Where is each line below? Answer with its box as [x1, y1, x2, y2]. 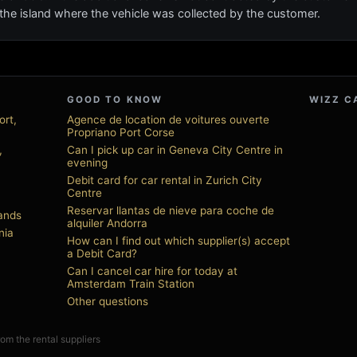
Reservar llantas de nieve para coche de [67, 204, 274, 217]
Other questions [67, 295, 148, 308]
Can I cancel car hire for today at [67, 265, 237, 277]
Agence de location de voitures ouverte [67, 113, 269, 126]
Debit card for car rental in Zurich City [67, 174, 262, 186]
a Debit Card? [67, 247, 137, 260]
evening [67, 156, 108, 169]
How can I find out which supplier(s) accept [67, 234, 290, 247]
